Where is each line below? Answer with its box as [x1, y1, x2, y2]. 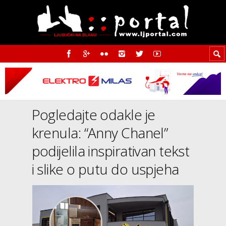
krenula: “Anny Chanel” [31, 123, 168, 143]
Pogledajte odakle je [31, 105, 155, 125]
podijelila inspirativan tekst [31, 141, 190, 161]
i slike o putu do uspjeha [31, 159, 179, 179]
